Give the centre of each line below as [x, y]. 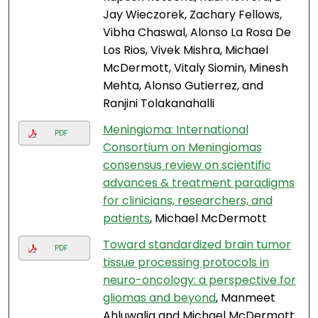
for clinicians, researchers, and [187, 201]
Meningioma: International [175, 130]
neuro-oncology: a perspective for [199, 280]
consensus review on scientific [187, 165]
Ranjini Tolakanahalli [158, 104]
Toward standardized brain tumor [197, 245]
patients [126, 219]
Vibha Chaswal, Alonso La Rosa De [197, 33]
